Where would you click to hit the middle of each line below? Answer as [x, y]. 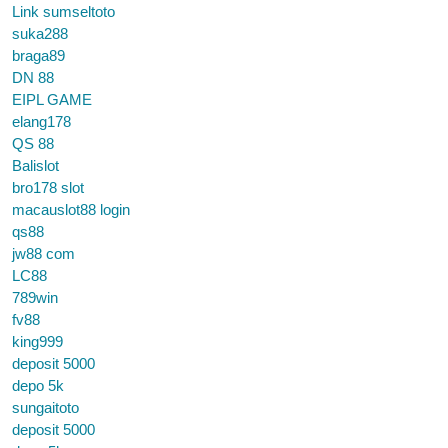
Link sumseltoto [63, 11]
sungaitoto [45, 407]
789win [35, 297]
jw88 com [43, 253]
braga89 [38, 55]
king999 [37, 341]
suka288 [40, 33]
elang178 [41, 121]
